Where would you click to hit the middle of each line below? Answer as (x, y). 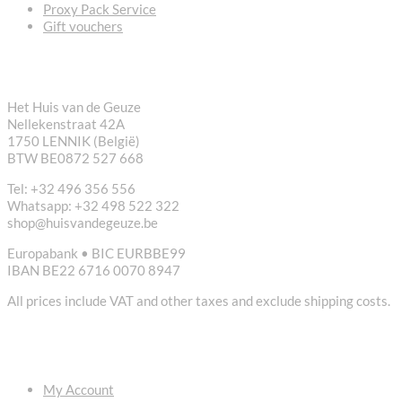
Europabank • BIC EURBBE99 (96, 253)
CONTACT (61, 66)
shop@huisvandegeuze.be (83, 222)
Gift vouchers (83, 26)
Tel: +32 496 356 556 (71, 188)
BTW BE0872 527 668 (75, 157)
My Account (79, 389)
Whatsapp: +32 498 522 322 (93, 205)
